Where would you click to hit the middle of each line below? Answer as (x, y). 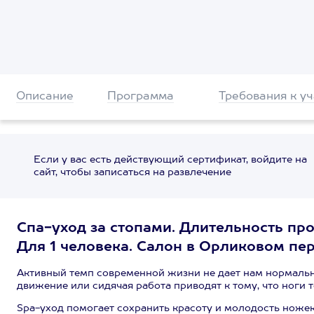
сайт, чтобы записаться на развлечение (132, 172)
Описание (45, 97)
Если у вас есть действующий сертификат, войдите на (170, 160)
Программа (140, 97)
